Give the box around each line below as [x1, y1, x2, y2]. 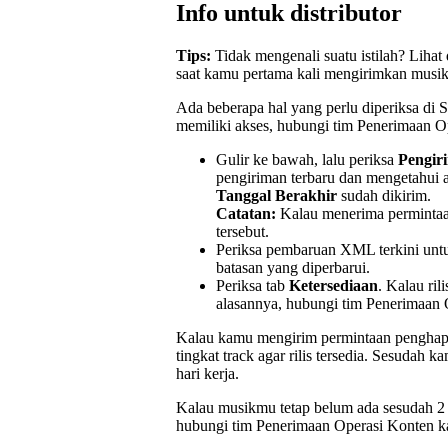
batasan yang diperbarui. [216, 258, 370, 276]
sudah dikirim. [337, 186, 431, 204]
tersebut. [216, 222, 269, 240]
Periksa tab [216, 276, 289, 294]
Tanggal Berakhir [216, 186, 337, 204]
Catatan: [216, 204, 276, 222]
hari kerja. [176, 364, 239, 382]
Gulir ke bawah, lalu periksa [216, 150, 398, 168]
